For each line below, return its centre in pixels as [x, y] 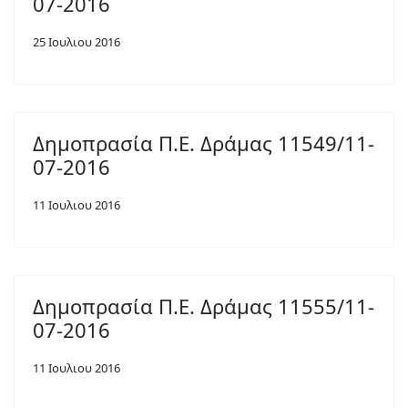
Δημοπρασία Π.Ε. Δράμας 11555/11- [204, 306]
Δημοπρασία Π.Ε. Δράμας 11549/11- [204, 143]
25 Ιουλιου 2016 [76, 42]
